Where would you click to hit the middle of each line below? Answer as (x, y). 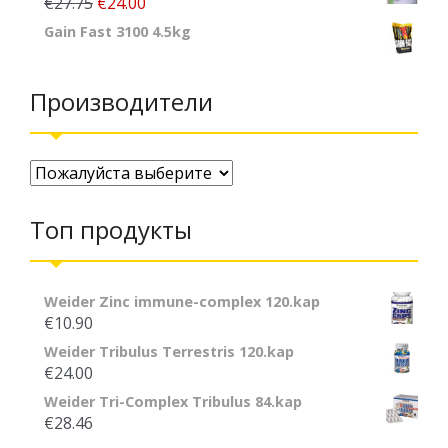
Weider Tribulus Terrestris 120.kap (169, 351)
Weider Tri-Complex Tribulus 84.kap (173, 401)
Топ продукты (111, 229)
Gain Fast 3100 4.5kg (117, 31)
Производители (121, 101)
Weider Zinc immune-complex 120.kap (182, 301)
